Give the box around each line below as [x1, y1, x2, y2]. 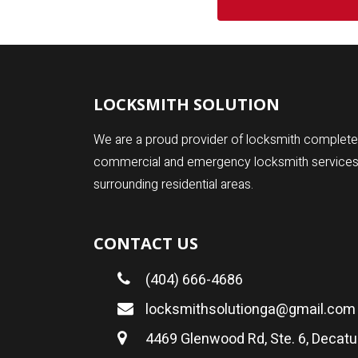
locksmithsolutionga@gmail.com [145, 299, 356, 320]
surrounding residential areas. [93, 175, 253, 194]
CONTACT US [93, 233, 198, 254]
